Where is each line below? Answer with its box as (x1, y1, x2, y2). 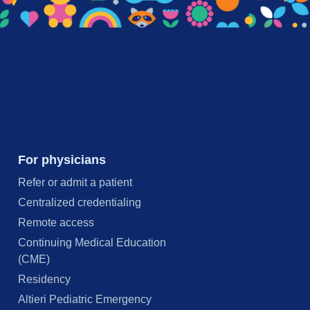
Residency (18, 273, 71, 286)
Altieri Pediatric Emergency (18, 293, 152, 306)
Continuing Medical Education (18, 237, 166, 249)
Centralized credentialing (18, 197, 141, 209)
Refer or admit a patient (18, 176, 132, 189)
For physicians (18, 152, 106, 167)
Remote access (18, 217, 94, 229)
